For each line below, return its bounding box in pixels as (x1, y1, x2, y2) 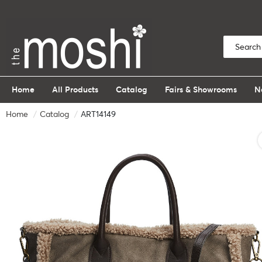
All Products (52, 84, 98, 95)
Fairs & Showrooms (165, 84, 237, 95)
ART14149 (81, 109, 116, 119)
